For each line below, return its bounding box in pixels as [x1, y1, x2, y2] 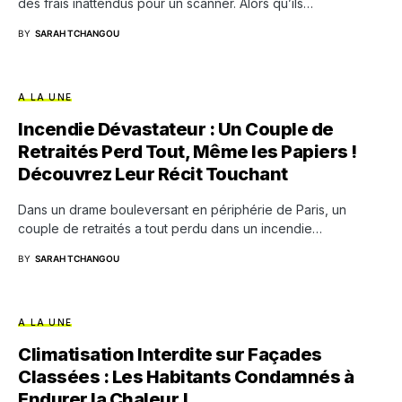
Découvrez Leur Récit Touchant [18, 163, 288, 186]
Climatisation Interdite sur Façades [18, 344, 322, 366]
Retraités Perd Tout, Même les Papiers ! [18, 141, 357, 163]
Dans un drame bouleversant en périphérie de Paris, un [18, 202, 346, 218]
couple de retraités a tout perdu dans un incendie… [18, 221, 322, 237]
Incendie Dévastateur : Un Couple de [18, 118, 334, 141]
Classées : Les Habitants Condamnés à [18, 366, 354, 389]
